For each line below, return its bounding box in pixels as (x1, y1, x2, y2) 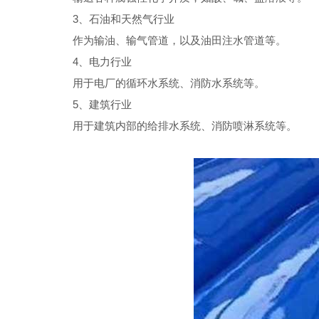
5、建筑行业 (73, 98, 132, 110)
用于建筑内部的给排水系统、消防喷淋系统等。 (73, 120, 297, 132)
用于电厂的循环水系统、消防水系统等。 (73, 77, 265, 89)
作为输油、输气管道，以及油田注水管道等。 (73, 34, 286, 46)
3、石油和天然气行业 (73, 13, 174, 25)
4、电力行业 (73, 56, 132, 68)
